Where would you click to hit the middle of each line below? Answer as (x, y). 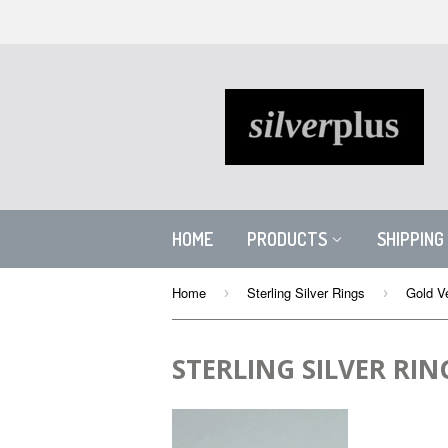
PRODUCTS (289, 239)
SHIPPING (410, 239)
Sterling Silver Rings (306, 292)
